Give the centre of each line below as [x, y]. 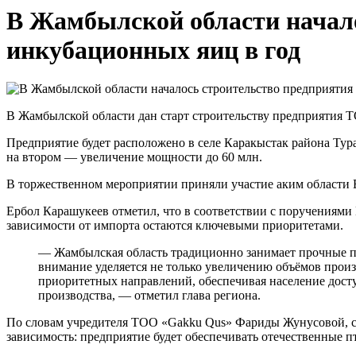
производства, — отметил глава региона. [149, 296]
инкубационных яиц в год [153, 50]
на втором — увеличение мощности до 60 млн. [134, 157]
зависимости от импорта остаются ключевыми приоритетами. [175, 226]
